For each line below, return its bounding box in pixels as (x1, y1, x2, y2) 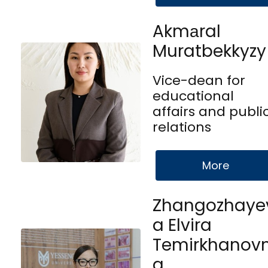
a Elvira (153, 213, 212, 237)
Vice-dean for (153, 71, 245, 90)
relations (153, 117, 211, 136)
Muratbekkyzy (153, 39, 266, 63)
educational (153, 86, 234, 105)
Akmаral (153, 19, 221, 43)
